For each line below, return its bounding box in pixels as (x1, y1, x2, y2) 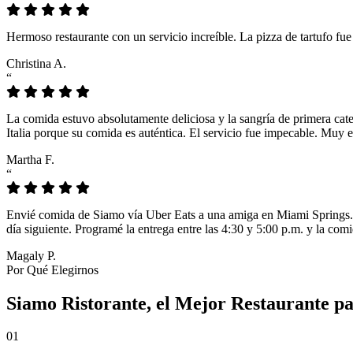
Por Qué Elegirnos (6, 262, 98, 277)
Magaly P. (6, 248, 56, 262)
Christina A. (6, 56, 66, 70)
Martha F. (6, 152, 54, 166)
